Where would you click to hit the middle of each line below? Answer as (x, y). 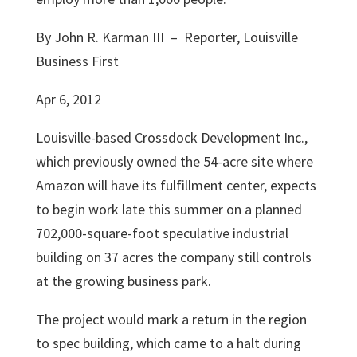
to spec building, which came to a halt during (168, 343)
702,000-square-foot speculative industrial (162, 233)
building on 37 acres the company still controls (173, 257)
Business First (77, 61)
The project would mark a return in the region (171, 319)
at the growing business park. (123, 281)
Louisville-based (85, 137)
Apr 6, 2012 (68, 99)
